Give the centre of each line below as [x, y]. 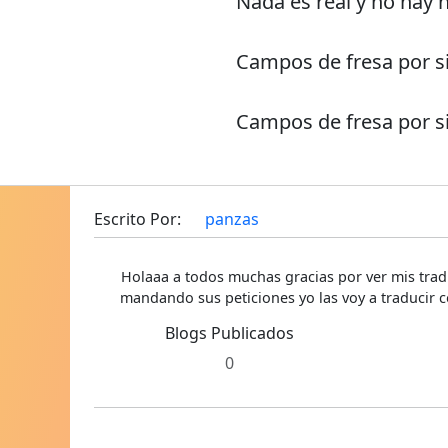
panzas [231, 218]
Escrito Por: [139, 218]
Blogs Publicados [230, 332]
